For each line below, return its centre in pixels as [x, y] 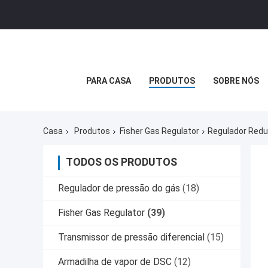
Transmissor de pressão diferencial [131, 237]
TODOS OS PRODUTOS [121, 162]
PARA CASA [108, 81]
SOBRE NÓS [236, 81]
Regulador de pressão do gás [119, 188]
